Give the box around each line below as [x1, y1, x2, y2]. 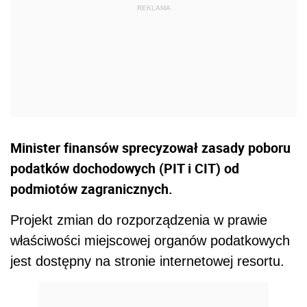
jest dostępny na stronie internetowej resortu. [10, 254, 284, 269]
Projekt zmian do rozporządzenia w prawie [10, 212, 267, 228]
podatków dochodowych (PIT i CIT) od [10, 159, 239, 177]
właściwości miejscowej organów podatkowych [10, 233, 290, 248]
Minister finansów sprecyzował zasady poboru [10, 138, 291, 157]
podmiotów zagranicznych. [10, 180, 173, 198]
